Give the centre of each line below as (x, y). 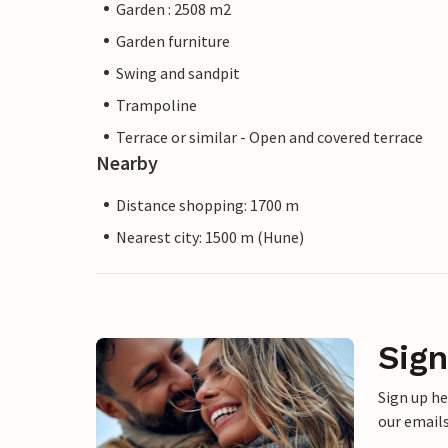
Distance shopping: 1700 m (207, 204)
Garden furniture (173, 40)
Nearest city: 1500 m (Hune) (210, 236)
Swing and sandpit (178, 72)
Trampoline (156, 104)
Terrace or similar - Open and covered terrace (269, 136)
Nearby (127, 162)
